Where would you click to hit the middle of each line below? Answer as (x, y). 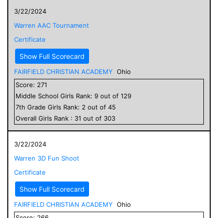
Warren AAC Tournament (52, 25)
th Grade (33, 107)
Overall (27, 118)
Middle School (37, 96)
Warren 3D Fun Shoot (47, 158)
